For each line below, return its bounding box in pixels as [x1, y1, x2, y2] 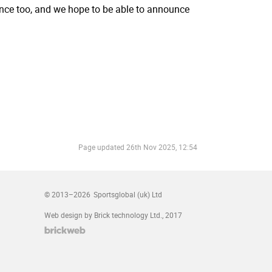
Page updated [78, 142, 126, 152]
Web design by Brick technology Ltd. [44, 210, 162, 220]
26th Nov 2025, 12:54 [126, 142, 197, 152]
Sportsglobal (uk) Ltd [93, 189, 163, 200]
